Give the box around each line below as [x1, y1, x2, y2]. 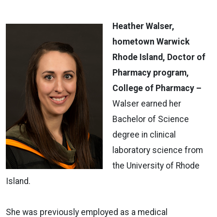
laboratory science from [112, 145, 203, 155]
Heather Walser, [112, 21, 174, 31]
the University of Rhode [112, 160, 200, 170]
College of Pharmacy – [112, 83, 201, 93]
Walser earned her [112, 98, 181, 108]
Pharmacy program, [112, 67, 189, 77]
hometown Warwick [112, 36, 189, 46]
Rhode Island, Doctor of [112, 52, 205, 62]
